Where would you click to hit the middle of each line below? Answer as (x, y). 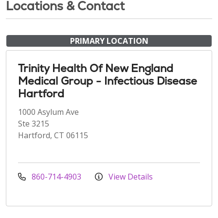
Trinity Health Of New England (96, 68)
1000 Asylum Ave (48, 112)
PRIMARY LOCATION (109, 41)
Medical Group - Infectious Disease (108, 81)
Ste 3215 (34, 123)
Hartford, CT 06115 (53, 135)
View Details (130, 176)
